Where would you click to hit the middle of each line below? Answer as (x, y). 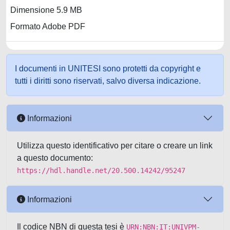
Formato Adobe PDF (48, 27)
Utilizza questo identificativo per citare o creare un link (115, 146)
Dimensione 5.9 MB (46, 10)
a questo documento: (55, 158)
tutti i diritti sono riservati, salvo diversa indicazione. (108, 81)
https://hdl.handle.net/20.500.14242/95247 (101, 170)
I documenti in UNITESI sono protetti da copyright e (108, 69)
